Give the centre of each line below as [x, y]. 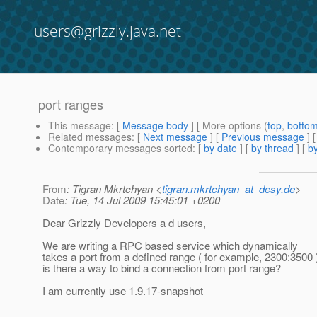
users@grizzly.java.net [108, 31]
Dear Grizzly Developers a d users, [124, 223]
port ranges [71, 104]
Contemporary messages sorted [120, 148]
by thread [272, 148]
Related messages [90, 137]
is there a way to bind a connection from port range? [162, 268]
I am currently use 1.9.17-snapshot [123, 291]
